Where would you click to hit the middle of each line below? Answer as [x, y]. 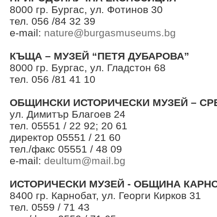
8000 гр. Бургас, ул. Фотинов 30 [86, 9]
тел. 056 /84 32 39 [53, 21]
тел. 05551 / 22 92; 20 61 [69, 126]
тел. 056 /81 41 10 [53, 79]
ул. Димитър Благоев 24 [68, 114]
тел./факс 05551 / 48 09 [66, 149]
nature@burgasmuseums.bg [110, 33]
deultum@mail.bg [85, 161]
